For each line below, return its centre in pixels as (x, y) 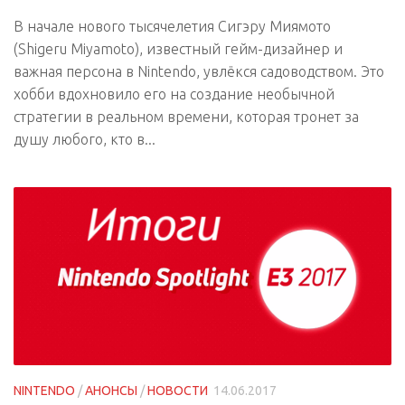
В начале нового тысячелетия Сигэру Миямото (172, 27)
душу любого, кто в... (85, 140)
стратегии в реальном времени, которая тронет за (186, 117)
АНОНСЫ (111, 391)
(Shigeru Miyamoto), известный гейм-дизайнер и (178, 49)
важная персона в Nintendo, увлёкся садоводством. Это (199, 72)
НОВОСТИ (178, 391)
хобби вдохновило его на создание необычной (174, 94)
